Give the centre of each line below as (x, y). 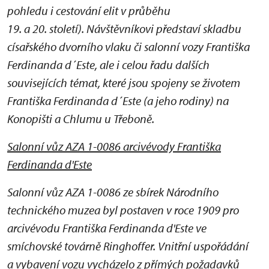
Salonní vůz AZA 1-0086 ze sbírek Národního (113, 192)
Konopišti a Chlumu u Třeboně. (81, 119)
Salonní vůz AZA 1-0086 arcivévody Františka (114, 147)
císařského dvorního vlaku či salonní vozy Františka (128, 47)
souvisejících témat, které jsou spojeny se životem (124, 83)
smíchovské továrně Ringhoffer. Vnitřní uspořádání (128, 246)
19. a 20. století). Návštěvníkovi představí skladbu (124, 29)
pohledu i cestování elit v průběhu (89, 11)
